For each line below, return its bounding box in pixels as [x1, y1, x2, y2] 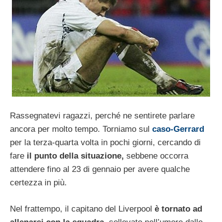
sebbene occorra [124, 151, 188, 161]
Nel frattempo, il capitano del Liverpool [10, 204, 155, 214]
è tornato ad [155, 204, 202, 214]
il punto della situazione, [27, 151, 124, 161]
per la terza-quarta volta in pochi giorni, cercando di [10, 138, 201, 148]
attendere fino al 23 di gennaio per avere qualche [10, 165, 190, 174]
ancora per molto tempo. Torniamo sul [10, 124, 152, 134]
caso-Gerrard [152, 124, 204, 134]
